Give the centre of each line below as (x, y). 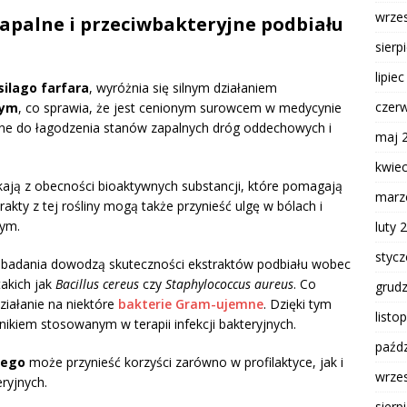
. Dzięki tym (298, 304)
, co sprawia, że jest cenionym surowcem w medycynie (180, 108)
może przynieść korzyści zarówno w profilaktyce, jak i (184, 362)
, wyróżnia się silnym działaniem (183, 88)
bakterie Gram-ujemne (191, 304)
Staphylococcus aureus (229, 284)
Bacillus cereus (97, 284)
